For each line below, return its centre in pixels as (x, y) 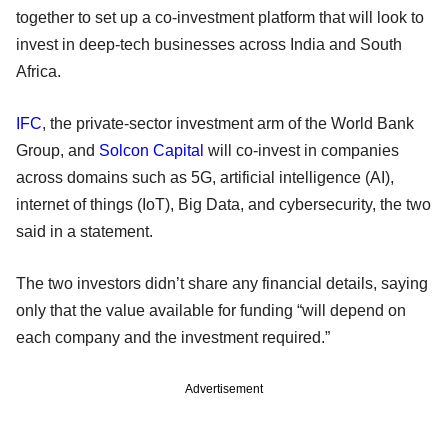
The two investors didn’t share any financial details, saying (222, 283)
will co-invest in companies (301, 150)
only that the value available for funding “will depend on (211, 310)
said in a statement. (88, 231)
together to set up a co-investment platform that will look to (220, 17)
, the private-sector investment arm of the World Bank (228, 123)
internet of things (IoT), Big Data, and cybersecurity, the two (223, 204)
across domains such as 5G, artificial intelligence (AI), (205, 177)
